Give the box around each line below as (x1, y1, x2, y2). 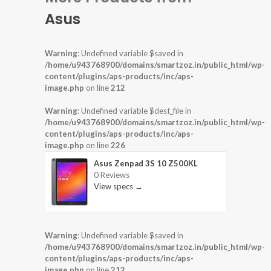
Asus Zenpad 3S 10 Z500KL (94, 158, 198, 168)
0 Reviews (94, 169, 129, 180)
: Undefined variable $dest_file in (77, 105, 191, 116)
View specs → (94, 181, 143, 191)
